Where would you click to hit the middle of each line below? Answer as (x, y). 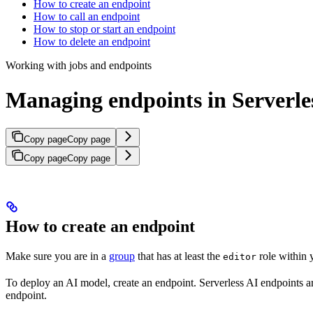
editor (240, 257)
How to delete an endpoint (92, 42)
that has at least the (179, 256)
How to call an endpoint (87, 17)
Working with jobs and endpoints (79, 66)
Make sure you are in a (57, 256)
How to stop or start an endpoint (104, 29)
